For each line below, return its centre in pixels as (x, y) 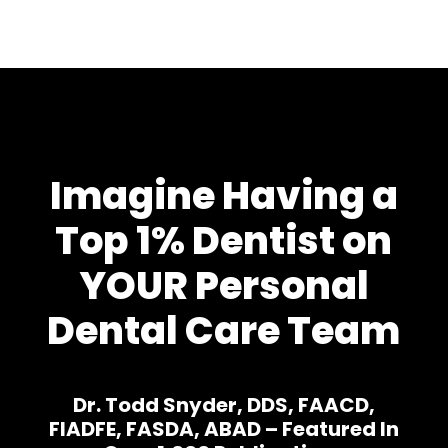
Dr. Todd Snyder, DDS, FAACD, (223, 404)
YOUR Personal (223, 285)
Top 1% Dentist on (224, 240)
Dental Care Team (224, 330)
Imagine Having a (223, 195)
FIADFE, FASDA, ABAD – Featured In (223, 428)
